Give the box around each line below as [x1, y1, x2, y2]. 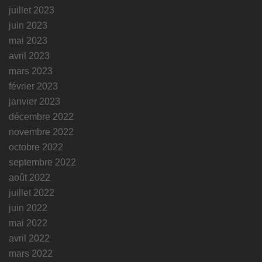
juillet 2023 [9, 5, 54, 16]
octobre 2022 [9, 142, 63, 153]
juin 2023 [9, 20, 47, 31]
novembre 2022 [9, 127, 74, 137]
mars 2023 [9, 66, 53, 77]
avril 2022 [9, 233, 50, 244]
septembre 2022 [9, 157, 76, 168]
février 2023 [9, 81, 58, 92]
